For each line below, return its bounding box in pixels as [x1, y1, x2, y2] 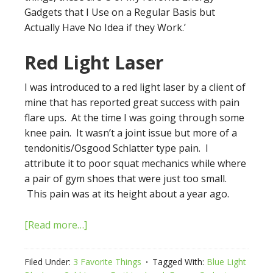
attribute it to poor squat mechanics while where [24, 156, 246, 170]
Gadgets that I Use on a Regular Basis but [24, 5, 215, 19]
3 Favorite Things [73, 255, 141, 268]
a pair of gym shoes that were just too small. [24, 171, 227, 185]
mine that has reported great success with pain [24, 95, 239, 109]
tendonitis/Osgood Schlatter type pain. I [24, 141, 208, 155]
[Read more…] [24, 218, 87, 232]
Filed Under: [24, 255, 73, 268]
